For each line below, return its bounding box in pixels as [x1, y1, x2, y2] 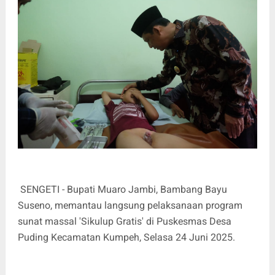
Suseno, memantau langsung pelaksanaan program [17, 199, 242, 211]
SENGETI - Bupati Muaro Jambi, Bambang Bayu [17, 183, 227, 195]
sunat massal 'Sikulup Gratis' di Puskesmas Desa [17, 215, 231, 227]
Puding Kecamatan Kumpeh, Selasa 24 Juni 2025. [17, 231, 238, 243]
